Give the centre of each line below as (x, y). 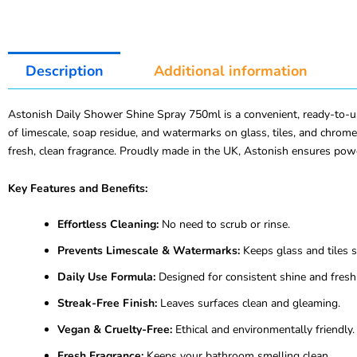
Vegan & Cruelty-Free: (115, 329)
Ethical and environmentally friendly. (263, 329)
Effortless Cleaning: (108, 224)
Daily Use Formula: (106, 277)
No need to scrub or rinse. (224, 224)
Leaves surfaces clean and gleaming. (249, 303)
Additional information (230, 71)
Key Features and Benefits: (78, 188)
